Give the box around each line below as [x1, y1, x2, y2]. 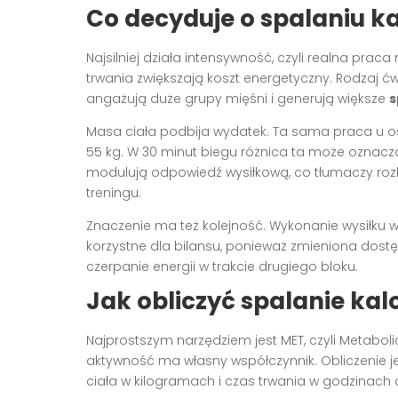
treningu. [86, 184, 141, 203]
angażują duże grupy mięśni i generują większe [86, 90, 389, 108]
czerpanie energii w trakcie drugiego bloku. [86, 258, 358, 276]
